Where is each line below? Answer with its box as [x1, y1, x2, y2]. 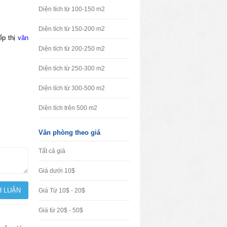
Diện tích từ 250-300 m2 [39, 65, 105, 72]
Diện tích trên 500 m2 [39, 104, 97, 111]
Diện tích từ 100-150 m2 [39, 6, 105, 13]
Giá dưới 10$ [39, 167, 75, 174]
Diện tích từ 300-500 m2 [39, 85, 105, 92]
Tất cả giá [39, 147, 65, 155]
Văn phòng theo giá [39, 129, 100, 136]
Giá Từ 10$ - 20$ [39, 187, 85, 194]
